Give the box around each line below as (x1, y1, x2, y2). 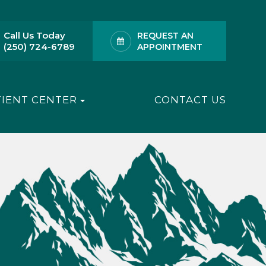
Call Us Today (3, 30, 65, 41)
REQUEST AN (137, 30, 194, 41)
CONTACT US (154, 94, 226, 106)
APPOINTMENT (137, 42, 202, 52)
